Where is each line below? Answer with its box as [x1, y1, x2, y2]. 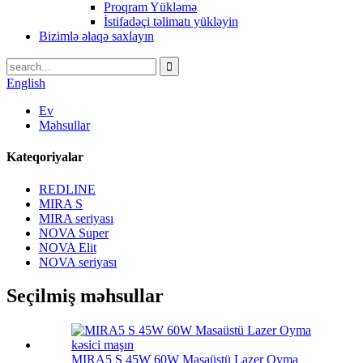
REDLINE [39, 181, 96, 196]
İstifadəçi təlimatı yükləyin [104, 15, 238, 28]
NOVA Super [39, 225, 109, 240]
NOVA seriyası [39, 254, 117, 269]
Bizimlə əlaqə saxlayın [39, 29, 154, 43]
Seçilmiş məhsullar [6, 285, 164, 307]
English [6, 76, 45, 90]
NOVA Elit [39, 240, 96, 254]
